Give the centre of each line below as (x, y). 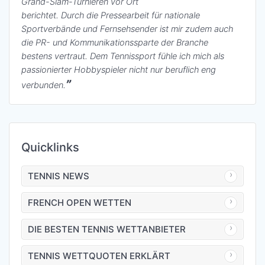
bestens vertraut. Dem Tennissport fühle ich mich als (123, 56)
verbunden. (43, 85)
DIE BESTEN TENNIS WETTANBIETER (107, 229)
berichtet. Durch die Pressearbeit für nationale (111, 15)
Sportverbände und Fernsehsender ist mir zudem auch (127, 29)
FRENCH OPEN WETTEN (80, 202)
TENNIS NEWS (59, 176)
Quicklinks (50, 147)
